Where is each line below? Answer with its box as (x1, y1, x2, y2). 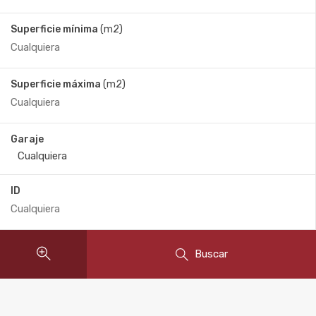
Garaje (11, 133, 44, 146)
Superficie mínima (11, 23, 98, 36)
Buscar (194, 247, 228, 260)
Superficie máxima (11, 78, 101, 91)
